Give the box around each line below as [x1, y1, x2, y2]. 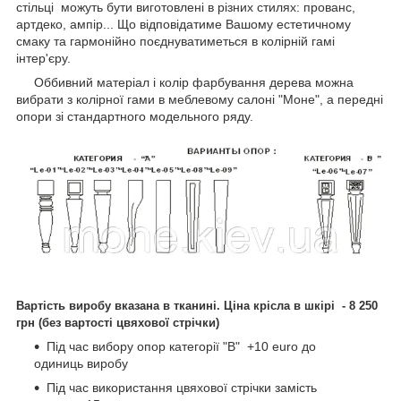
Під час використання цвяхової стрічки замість [47, 380, 317, 395]
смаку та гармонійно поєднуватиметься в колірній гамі [16, 33, 335, 48]
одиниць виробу [34, 355, 132, 371]
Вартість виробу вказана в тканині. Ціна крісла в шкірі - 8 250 [16, 298, 378, 312]
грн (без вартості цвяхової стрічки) [16, 315, 219, 329]
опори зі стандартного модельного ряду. [16, 108, 253, 124]
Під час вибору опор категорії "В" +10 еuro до [47, 338, 316, 354]
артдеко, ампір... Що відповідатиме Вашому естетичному [16, 16, 351, 31]
